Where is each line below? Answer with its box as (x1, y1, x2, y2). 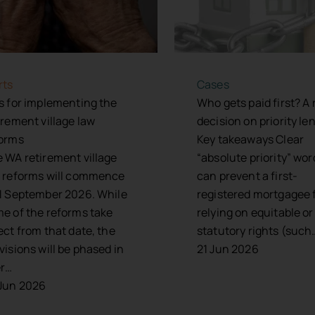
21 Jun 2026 (196, 241, 259, 257)
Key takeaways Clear (196, 131, 304, 148)
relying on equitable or (196, 205, 314, 221)
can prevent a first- (196, 168, 298, 184)
